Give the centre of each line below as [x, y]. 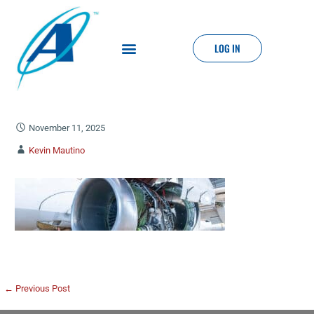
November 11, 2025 [67, 128]
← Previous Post [37, 288]
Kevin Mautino [56, 150]
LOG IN [228, 48]
